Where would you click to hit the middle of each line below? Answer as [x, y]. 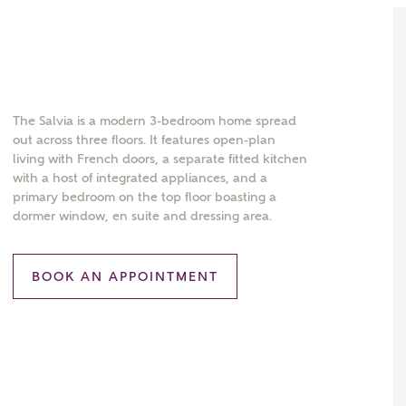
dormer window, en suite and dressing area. [142, 216]
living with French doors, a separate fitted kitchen [160, 159]
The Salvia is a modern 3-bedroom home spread [155, 121]
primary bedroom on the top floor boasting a [145, 197]
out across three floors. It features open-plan [144, 140]
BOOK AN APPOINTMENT [125, 276]
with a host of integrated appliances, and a [140, 178]
